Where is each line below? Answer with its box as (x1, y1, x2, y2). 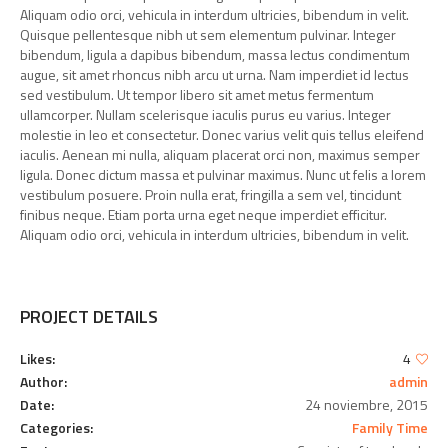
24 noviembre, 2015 (305, 394, 428, 416)
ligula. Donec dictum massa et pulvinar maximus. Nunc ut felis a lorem (20, 164, 426, 186)
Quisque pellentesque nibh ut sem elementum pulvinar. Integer (20, 24, 396, 46)
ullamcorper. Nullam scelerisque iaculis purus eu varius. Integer (20, 104, 391, 126)
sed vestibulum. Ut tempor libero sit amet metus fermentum (20, 84, 374, 106)
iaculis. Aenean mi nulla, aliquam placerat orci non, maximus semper (20, 144, 420, 166)
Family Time (352, 417, 428, 439)
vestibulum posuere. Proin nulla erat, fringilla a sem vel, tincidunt (20, 184, 401, 206)
